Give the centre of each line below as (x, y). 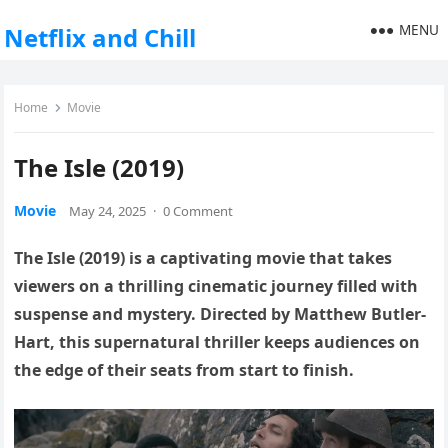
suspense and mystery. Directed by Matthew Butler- (220, 314)
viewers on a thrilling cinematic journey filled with (216, 286)
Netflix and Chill (100, 37)
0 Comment (198, 211)
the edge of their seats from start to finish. (184, 370)
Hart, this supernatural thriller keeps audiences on (217, 342)
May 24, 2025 (108, 211)
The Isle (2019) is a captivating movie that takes (203, 258)
